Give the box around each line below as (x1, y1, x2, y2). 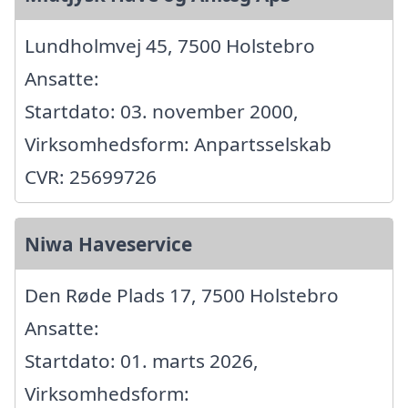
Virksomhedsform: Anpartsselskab (25, 130, 331, 157)
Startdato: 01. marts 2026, (25, 347, 259, 373)
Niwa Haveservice (25, 230, 192, 257)
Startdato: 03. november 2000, (25, 97, 299, 124)
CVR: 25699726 (25, 163, 157, 189)
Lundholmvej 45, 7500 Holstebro (25, 32, 315, 58)
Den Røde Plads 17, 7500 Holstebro (25, 281, 339, 308)
